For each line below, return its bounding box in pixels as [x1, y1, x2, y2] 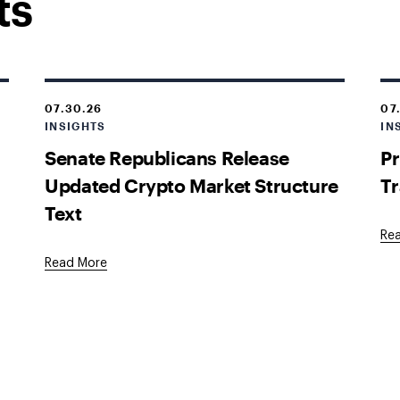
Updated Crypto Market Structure [45, 173, 338, 196]
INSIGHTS [45, 120, 106, 132]
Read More [45, 257, 108, 270]
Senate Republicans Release [45, 146, 289, 169]
